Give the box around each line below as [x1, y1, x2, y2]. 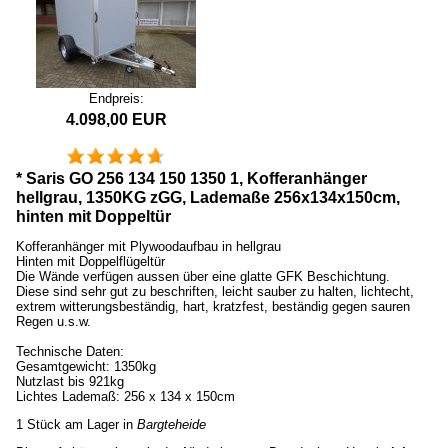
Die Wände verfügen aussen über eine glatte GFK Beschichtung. [16, 269, 390, 285]
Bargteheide [137, 417, 206, 433]
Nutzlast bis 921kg [16, 374, 124, 390]
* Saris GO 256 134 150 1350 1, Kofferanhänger [16, 170, 367, 188]
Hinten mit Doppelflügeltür [16, 254, 165, 270]
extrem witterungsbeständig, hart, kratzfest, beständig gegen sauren [16, 299, 410, 315]
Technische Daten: [16, 344, 124, 360]
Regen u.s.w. [16, 314, 91, 330]
